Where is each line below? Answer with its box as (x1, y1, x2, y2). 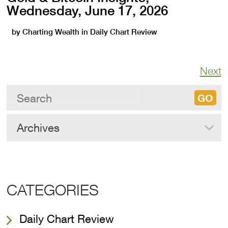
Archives (17, 121, 60, 134)
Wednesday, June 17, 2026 (7, 3, 168, 18)
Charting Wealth (22, 27, 80, 37)
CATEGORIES (7, 181, 99, 198)
